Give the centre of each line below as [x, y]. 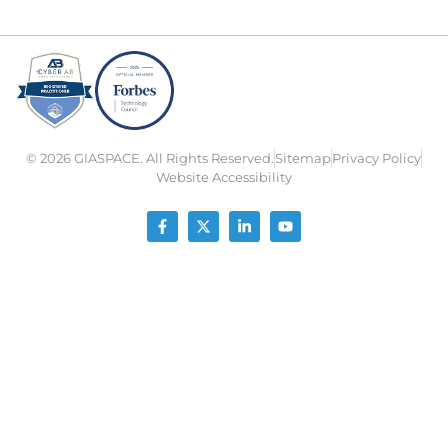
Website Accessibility [224, 177]
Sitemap [303, 158]
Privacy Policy [376, 158]
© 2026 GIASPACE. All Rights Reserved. [150, 158]
